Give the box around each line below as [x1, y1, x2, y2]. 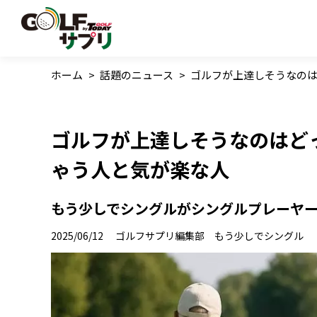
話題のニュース [100, 67, 173, 82]
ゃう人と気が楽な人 [51, 155, 229, 184]
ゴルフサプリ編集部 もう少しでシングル [115, 229, 304, 243]
